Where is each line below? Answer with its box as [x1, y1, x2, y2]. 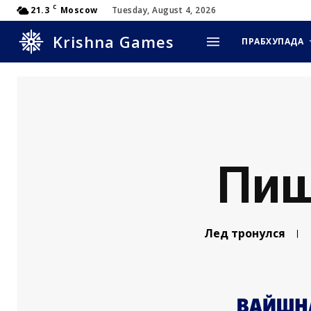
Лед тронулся [203, 226, 285, 241]
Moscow [60, 4, 98, 16]
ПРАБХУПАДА [242, 35, 304, 47]
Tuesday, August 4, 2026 [111, 4, 216, 16]
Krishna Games [53, 31, 174, 52]
